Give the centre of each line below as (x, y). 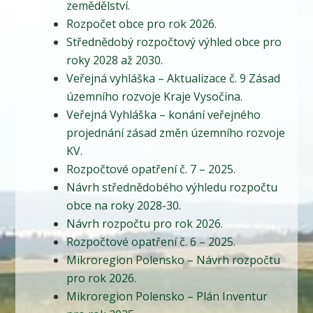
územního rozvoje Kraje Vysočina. (154, 97)
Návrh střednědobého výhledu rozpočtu (172, 188)
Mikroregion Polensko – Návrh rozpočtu (173, 260)
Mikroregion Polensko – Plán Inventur (167, 297)
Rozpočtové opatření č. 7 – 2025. (151, 169)
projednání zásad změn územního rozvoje (175, 133)
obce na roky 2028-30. (123, 206)
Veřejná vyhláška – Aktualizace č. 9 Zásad (173, 79)
